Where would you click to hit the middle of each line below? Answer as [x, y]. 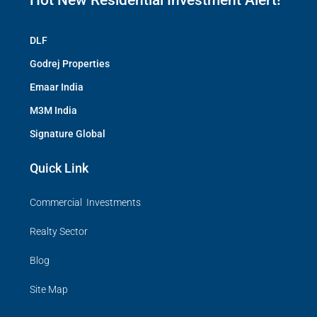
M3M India [53, 111]
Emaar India [57, 87]
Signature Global [68, 134]
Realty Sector [59, 232]
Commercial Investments [85, 203]
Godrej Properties [70, 64]
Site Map [49, 290]
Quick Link [59, 168]
